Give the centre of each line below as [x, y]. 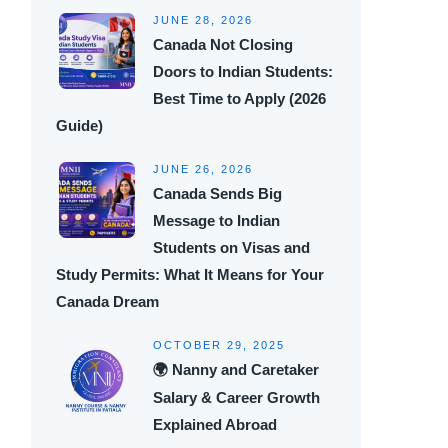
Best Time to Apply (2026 [239, 98]
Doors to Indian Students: [243, 71]
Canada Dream [107, 301]
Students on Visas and [231, 247]
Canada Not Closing [223, 44]
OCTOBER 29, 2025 [219, 345]
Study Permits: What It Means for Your [190, 274]
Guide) [79, 125]
